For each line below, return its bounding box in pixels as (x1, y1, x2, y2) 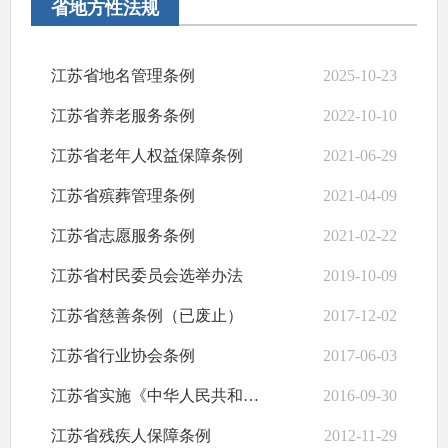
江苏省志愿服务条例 (51, 227, 195, 244)
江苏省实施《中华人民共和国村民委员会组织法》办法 (243, 387, 259, 404)
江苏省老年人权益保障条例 (51, 147, 243, 164)
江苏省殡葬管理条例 (51, 187, 195, 204)
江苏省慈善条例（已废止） (51, 307, 243, 324)
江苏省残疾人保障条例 (51, 427, 211, 444)
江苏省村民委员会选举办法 (51, 267, 243, 284)
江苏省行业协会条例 (51, 347, 195, 364)
